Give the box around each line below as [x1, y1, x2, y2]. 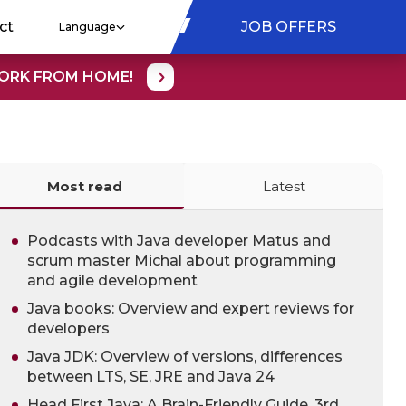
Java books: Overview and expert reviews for [27, 299, 354, 317]
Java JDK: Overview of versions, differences [27, 347, 343, 365]
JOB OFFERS [240, 18, 336, 35]
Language [59, 20, 116, 34]
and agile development [27, 271, 198, 289]
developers [27, 319, 110, 337]
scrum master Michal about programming [27, 251, 336, 269]
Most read [46, 178, 122, 195]
